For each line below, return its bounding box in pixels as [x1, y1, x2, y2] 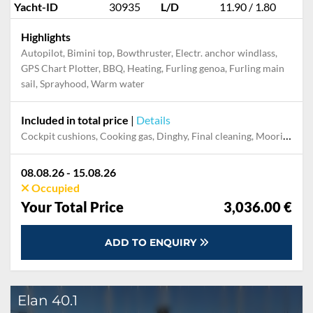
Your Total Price [21, 198, 124, 215]
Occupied [29, 181, 80, 194]
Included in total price [21, 113, 129, 126]
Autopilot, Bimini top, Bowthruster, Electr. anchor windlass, [21, 47, 277, 59]
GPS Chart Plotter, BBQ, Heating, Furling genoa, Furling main [21, 62, 284, 74]
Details [136, 113, 170, 126]
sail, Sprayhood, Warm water [21, 78, 145, 89]
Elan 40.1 [17, 292, 78, 309]
